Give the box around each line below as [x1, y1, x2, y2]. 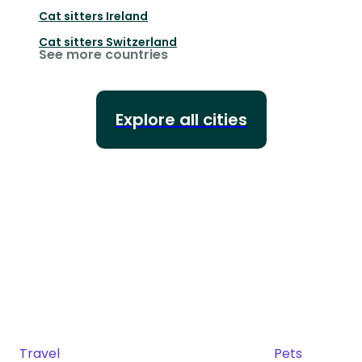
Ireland [106, 7, 148, 24]
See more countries [39, 44, 168, 64]
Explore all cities [115, 107, 247, 131]
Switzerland [106, 33, 177, 50]
